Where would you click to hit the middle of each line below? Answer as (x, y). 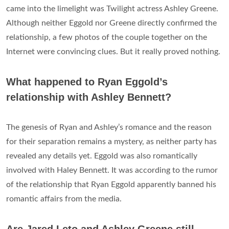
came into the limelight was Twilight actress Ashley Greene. (112, 9)
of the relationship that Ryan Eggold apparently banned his (111, 185)
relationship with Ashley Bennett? (89, 97)
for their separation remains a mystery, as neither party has (111, 142)
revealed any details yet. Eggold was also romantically (102, 156)
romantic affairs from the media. (64, 199)
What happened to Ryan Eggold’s (87, 82)
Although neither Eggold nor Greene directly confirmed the (111, 23)
